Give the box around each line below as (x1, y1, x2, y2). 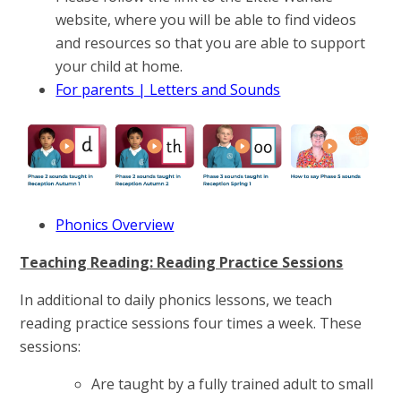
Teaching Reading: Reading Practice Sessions (20, 252, 344, 273)
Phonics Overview (55, 215, 175, 235)
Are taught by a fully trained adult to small (91, 374, 374, 395)
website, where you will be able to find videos (55, 9, 357, 30)
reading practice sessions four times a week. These (20, 313, 363, 334)
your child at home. (55, 55, 183, 76)
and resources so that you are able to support (55, 32, 366, 53)
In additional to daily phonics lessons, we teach (20, 290, 333, 311)
